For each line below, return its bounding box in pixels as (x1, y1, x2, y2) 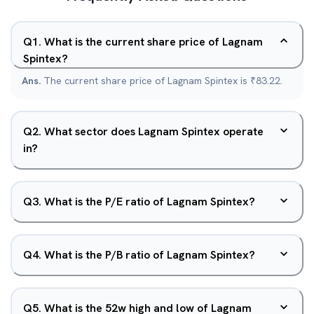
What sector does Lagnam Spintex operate (44, 124, 264, 139)
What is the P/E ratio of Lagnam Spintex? (44, 194, 255, 209)
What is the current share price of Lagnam (44, 34, 263, 49)
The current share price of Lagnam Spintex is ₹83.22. (43, 74, 282, 87)
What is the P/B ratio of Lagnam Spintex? (44, 247, 255, 262)
